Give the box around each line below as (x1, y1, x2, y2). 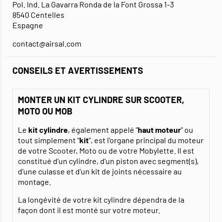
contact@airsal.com (12, 39, 81, 49)
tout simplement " (18, 135, 79, 145)
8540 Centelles (12, 10, 64, 20)
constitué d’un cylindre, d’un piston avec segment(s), (18, 156, 199, 166)
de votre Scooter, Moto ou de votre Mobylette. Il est (18, 146, 194, 156)
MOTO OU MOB (18, 106, 72, 117)
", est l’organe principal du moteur (89, 135, 204, 145)
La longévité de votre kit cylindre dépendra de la (18, 195, 184, 205)
